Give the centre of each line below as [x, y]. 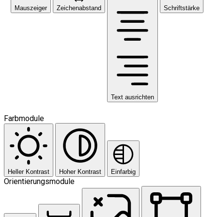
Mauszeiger [31, 8]
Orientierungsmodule [39, 182]
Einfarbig [123, 172]
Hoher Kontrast [80, 172]
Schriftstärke [182, 8]
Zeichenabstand [79, 8]
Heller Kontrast [29, 172]
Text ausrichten [132, 97]
